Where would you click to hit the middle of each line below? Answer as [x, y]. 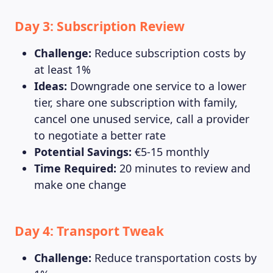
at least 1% [62, 69]
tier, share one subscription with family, [136, 102]
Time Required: [75, 168]
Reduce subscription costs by [168, 53]
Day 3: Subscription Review [100, 26]
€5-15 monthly [170, 152]
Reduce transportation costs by [174, 258]
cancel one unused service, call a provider [142, 119]
